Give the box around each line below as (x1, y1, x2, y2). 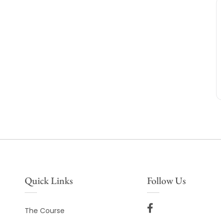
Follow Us (147, 174, 186, 187)
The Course (25, 206, 65, 216)
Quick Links (25, 174, 73, 187)
